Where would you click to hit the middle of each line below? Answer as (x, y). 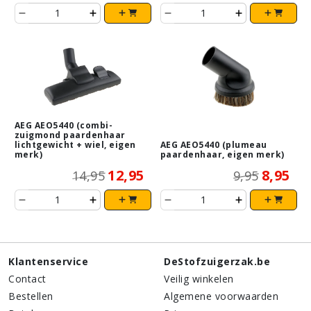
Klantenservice (48, 261)
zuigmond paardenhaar (70, 135)
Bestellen (31, 296)
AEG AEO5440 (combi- (63, 125)
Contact (27, 278)
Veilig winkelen (199, 278)
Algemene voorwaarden (221, 296)
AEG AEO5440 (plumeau (213, 144)
